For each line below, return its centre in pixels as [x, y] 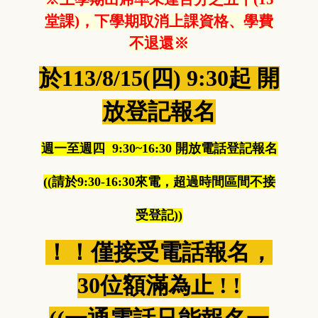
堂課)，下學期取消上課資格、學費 [159, 22]
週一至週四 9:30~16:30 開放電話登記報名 [159, 149]
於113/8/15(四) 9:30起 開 [159, 79]
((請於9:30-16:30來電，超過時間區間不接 [159, 182]
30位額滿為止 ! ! [159, 286]
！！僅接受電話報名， [159, 253]
